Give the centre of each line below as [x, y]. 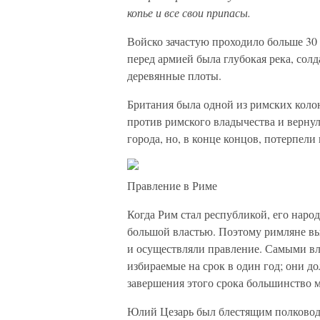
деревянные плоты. [174, 75]
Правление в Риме [172, 185]
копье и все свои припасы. [189, 12]
